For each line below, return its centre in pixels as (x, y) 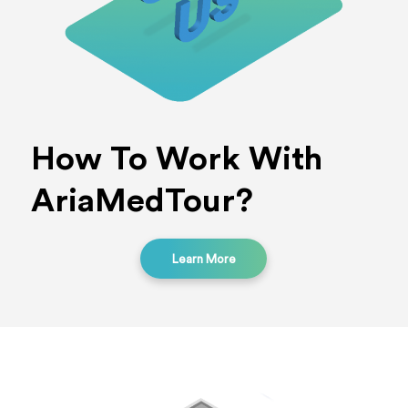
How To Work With (176, 159)
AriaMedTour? (142, 201)
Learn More (204, 260)
